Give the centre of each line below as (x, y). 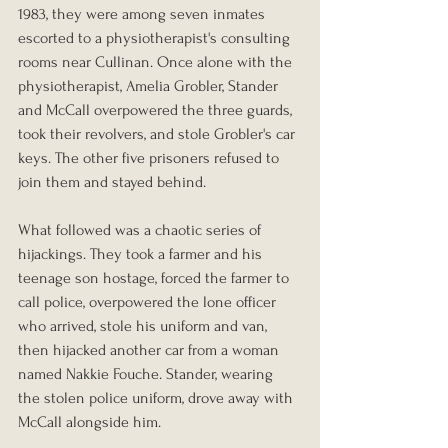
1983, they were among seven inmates (143, 14)
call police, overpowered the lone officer (149, 302)
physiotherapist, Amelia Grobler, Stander (150, 86)
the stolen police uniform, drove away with (157, 398)
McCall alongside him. (89, 422)
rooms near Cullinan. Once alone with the (157, 62)
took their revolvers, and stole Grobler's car (158, 134)
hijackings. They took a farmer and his (142, 254)
